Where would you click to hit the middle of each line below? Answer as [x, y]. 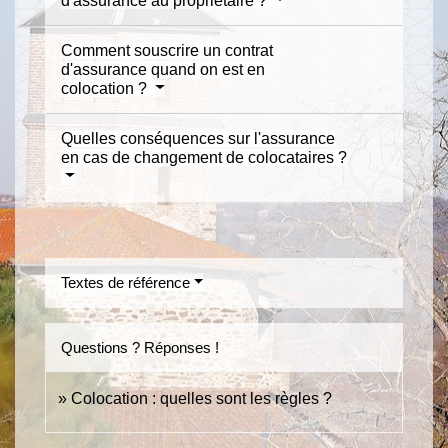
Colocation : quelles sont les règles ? [201, 398]
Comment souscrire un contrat [167, 50]
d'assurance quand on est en [163, 69]
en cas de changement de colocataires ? [204, 157]
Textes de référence [125, 282]
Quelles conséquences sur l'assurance [198, 138]
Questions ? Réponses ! [140, 347]
